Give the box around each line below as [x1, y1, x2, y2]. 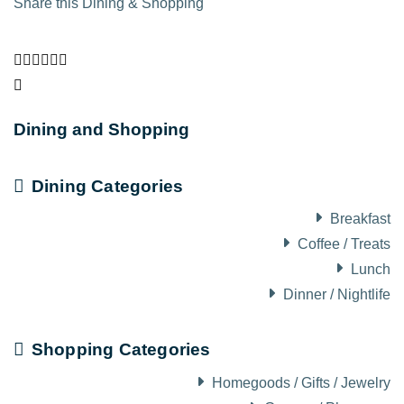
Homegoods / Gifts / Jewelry [212, 374, 390, 390]
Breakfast [330, 211, 390, 227]
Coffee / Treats [298, 236, 390, 252]
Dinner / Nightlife [283, 287, 390, 303]
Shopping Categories [31, 340, 211, 360]
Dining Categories [31, 176, 184, 196]
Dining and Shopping [14, 120, 189, 140]
